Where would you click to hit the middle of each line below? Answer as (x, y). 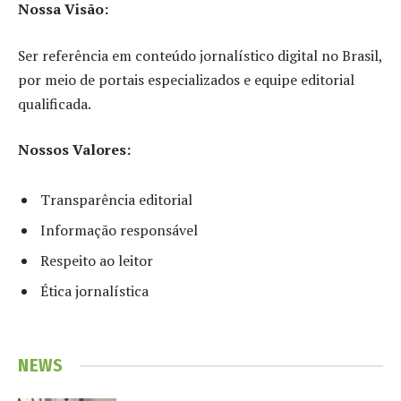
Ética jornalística (94, 291)
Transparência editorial (116, 200)
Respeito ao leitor (97, 261)
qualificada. (55, 103)
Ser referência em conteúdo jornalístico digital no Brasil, (200, 55)
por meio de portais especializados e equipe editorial (186, 79)
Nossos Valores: (74, 150)
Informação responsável (119, 230)
